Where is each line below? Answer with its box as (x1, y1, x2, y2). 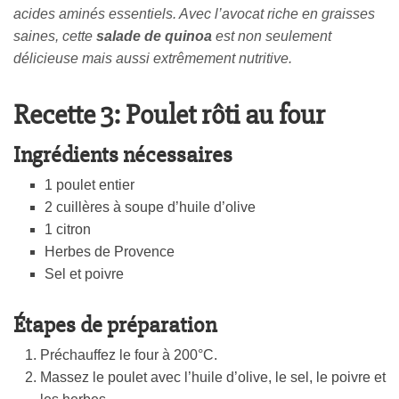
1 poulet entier (45, 177, 134, 193)
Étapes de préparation (13, 311, 216, 340)
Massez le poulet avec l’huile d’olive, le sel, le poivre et (40, 370, 386, 386)
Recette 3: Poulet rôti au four (13, 97, 325, 133)
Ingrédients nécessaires (13, 141, 232, 170)
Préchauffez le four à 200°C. (40, 347, 217, 363)
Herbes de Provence (45, 244, 175, 260)
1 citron (45, 222, 91, 238)
